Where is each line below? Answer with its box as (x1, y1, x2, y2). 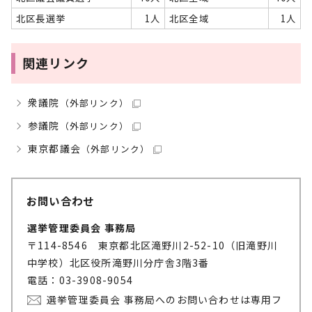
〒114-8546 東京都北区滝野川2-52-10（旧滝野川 (27, 238, 279, 252)
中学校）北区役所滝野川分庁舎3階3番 (27, 256, 210, 270)
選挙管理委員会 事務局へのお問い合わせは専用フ (47, 292, 283, 306)
